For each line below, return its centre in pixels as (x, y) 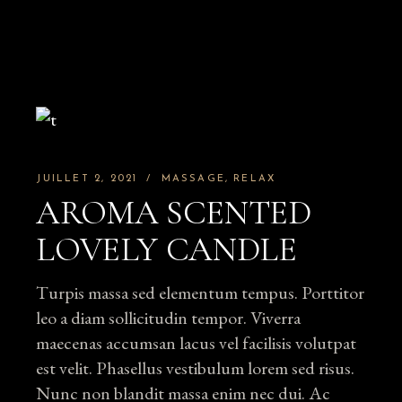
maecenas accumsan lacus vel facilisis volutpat (197, 343)
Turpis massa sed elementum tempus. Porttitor (201, 293)
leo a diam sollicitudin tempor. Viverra (169, 318)
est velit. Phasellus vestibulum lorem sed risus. (196, 368)
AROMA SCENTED (174, 213)
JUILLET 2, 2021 (87, 179)
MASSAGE (193, 179)
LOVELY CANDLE (166, 249)
